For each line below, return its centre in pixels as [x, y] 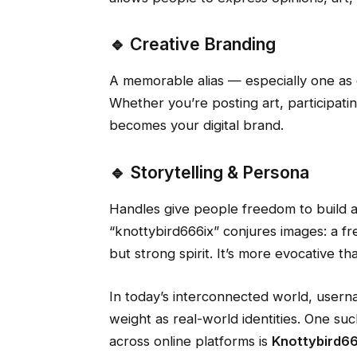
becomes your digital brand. [196, 126]
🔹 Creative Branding [192, 44]
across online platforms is [190, 341]
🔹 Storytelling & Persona [209, 173]
